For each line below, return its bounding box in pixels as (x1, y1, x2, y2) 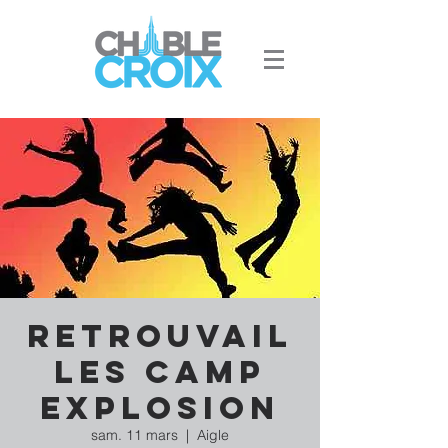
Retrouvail (27, 316, 293, 356)
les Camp (54, 352, 266, 392)
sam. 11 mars (91, 426, 178, 444)
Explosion (40, 388, 280, 428)
